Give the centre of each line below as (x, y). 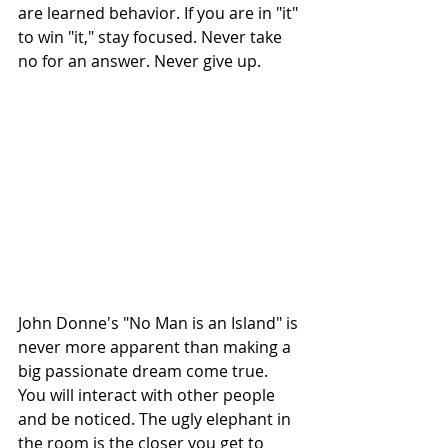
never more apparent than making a (156, 346)
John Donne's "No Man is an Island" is (160, 322)
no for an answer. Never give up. (141, 61)
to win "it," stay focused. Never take (152, 37)
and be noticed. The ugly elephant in (156, 418)
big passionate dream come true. (145, 370)
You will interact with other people (148, 394)
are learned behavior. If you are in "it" (160, 13)
